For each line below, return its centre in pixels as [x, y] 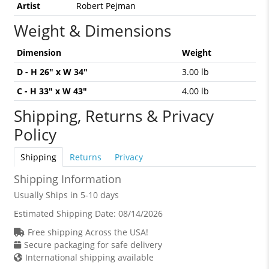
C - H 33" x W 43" [52, 91]
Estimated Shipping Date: [66, 214]
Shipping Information [67, 179]
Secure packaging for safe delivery [93, 245]
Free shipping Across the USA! [88, 232]
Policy [35, 135]
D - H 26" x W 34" [52, 72]
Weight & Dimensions [92, 31]
